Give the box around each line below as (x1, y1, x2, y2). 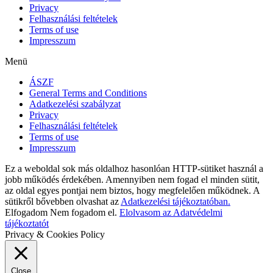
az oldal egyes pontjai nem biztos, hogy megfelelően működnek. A (5, 185, 260, 196)
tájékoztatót (5, 218, 49, 229)
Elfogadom (5, 207, 48, 218)
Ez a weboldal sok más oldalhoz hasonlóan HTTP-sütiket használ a (5, 163, 263, 174)
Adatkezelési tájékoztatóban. (121, 196, 230, 207)
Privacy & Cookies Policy (5, 229, 105, 239)
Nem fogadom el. (50, 207, 117, 218)
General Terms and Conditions (29, 87, 147, 98)
